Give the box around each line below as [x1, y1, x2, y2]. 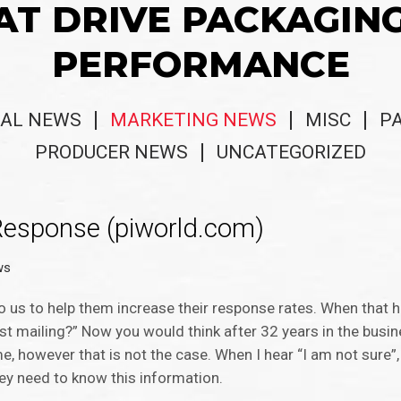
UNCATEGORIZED [217, 141, 366, 164]
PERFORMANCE [51, 42, 350, 86]
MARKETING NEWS [110, 109, 277, 132]
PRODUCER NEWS [35, 141, 188, 164]
